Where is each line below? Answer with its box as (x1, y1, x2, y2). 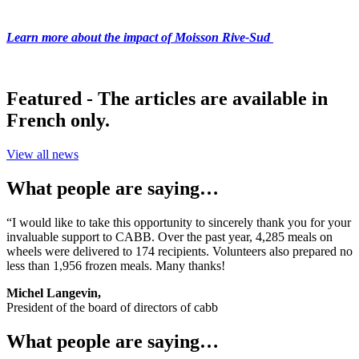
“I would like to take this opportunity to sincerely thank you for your (6, 215, 351, 229)
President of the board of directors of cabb (6, 300, 218, 314)
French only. (6, 110, 110, 131)
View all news (6, 147, 79, 162)
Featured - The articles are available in (6, 88, 328, 110)
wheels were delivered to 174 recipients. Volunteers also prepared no (6, 244, 353, 258)
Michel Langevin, (6, 285, 101, 300)
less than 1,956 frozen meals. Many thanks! (6, 258, 225, 272)
